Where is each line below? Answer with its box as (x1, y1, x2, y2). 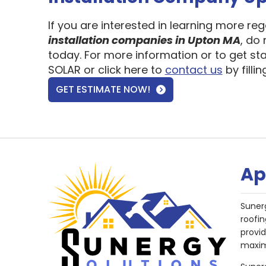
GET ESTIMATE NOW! (55, 83, 150, 96)
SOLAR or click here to (47, 62, 165, 77)
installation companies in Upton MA (47, 33, 240, 47)
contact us (164, 62, 223, 77)
